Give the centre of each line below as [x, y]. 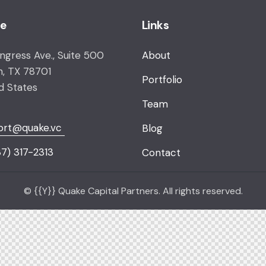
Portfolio [162, 79]
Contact [161, 152]
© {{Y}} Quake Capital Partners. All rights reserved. [133, 191]
